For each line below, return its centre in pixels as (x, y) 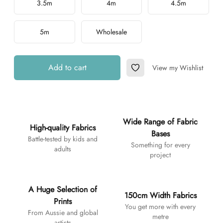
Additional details (43, 109)
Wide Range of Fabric (160, 122)
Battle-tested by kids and (63, 139)
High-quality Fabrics (63, 128)
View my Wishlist (178, 68)
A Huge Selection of (63, 189)
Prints (63, 201)
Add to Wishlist (161, 73)
